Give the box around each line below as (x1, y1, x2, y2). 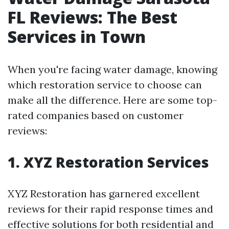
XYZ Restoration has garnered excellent (8, 187, 200, 200)
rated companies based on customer (8, 109, 184, 122)
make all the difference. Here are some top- (8, 94, 217, 106)
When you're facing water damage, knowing (8, 63, 217, 76)
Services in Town (8, 26, 146, 48)
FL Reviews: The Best (8, 6, 177, 28)
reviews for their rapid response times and (8, 202, 213, 215)
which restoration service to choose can (8, 78, 202, 91)
